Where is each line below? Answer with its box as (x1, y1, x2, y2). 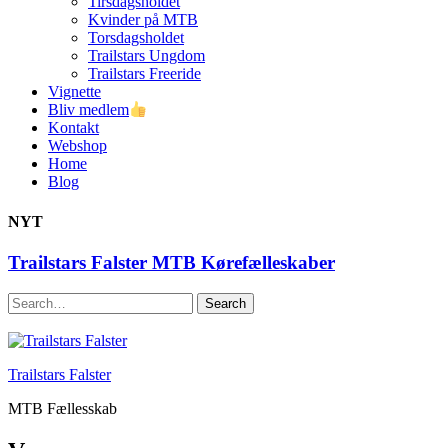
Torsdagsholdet (88, 29, 184, 46)
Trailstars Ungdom (88, 47, 205, 64)
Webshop (48, 137, 107, 155)
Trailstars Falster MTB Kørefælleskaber (8, 251, 335, 273)
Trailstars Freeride (88, 65, 201, 82)
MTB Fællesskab (8, 399, 117, 417)
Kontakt (48, 119, 99, 137)
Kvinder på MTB (88, 11, 198, 28)
